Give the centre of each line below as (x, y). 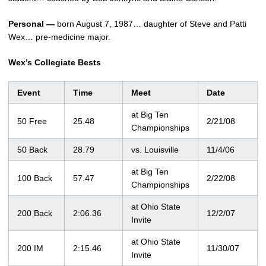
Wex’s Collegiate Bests (55, 62)
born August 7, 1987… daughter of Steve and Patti (151, 24)
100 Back (35, 178)
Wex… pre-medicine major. (59, 37)
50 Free (32, 121)
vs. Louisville (155, 150)
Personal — (31, 24)
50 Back (32, 150)
